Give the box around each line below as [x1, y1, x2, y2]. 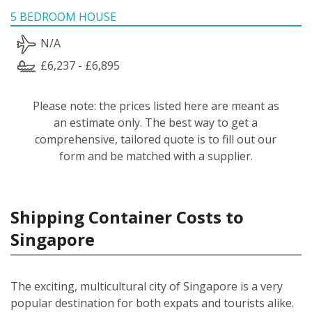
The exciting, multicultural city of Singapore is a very [10, 278, 283, 294]
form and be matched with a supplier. [58, 148, 253, 164]
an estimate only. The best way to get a [54, 114, 258, 130]
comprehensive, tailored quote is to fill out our [35, 131, 277, 147]
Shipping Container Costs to [10, 205, 244, 228]
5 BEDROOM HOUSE [10, 8, 116, 24]
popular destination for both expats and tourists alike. [10, 295, 294, 311]
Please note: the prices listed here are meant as [32, 97, 279, 114]
